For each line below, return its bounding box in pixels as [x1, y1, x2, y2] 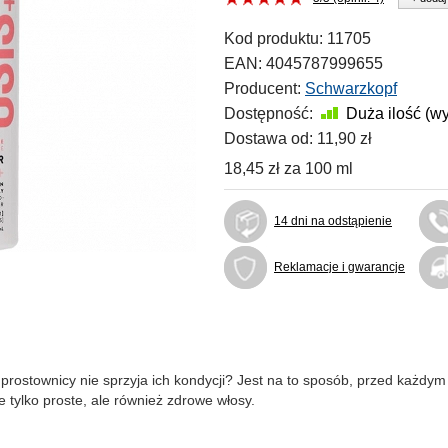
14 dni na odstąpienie [274, 214, 392, 228]
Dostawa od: [224, 130, 313, 147]
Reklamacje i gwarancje [274, 260, 405, 274]
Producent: [224, 80, 301, 97]
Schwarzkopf [305, 80, 397, 97]
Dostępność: [224, 105, 313, 122]
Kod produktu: [224, 30, 323, 47]
